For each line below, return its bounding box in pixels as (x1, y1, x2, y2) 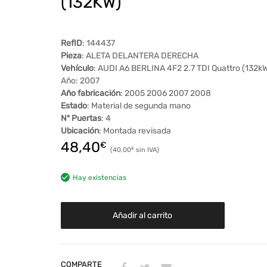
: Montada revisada (98, 125, 171, 136)
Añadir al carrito (113, 210, 173, 221)
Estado (60, 100, 87, 111)
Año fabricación (60, 88, 120, 98)
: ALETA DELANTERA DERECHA (81, 50, 198, 61)
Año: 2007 (60, 75, 100, 86)
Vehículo (60, 63, 94, 73)
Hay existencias (72, 173, 126, 182)
